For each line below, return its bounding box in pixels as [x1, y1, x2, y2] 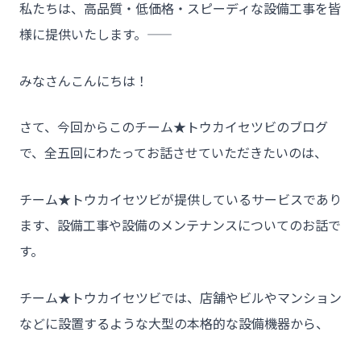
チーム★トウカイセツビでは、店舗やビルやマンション [19, 287, 342, 307]
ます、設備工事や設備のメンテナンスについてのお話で [19, 214, 341, 234]
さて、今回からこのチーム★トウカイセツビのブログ [19, 117, 328, 137]
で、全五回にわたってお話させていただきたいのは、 [19, 143, 327, 163]
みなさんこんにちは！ [19, 70, 148, 90]
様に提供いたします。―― [19, 24, 147, 44]
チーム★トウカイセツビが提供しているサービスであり [19, 189, 342, 209]
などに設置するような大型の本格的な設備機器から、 [19, 313, 329, 333]
